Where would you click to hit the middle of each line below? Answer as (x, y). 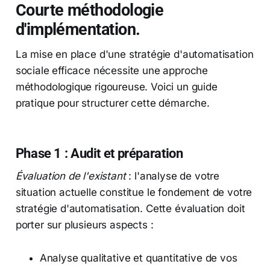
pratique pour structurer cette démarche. (112, 103)
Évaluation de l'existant (71, 176)
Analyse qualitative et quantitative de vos (138, 258)
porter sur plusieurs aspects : (84, 225)
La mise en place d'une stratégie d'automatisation (134, 55)
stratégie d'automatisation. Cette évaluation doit (130, 209)
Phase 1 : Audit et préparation (99, 153)
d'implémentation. (78, 30)
